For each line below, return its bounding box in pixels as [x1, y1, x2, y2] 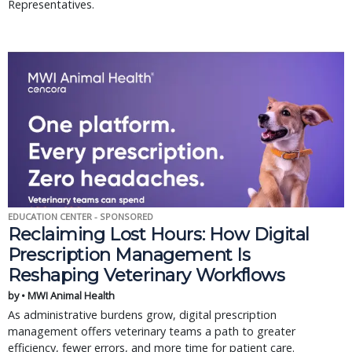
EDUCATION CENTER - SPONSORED [8, 211, 153, 222]
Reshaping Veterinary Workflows [8, 264, 285, 286]
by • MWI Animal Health [8, 288, 115, 302]
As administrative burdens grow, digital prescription [8, 307, 277, 322]
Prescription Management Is [8, 244, 251, 266]
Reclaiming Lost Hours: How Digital [8, 223, 310, 245]
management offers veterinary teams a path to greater [8, 324, 295, 339]
